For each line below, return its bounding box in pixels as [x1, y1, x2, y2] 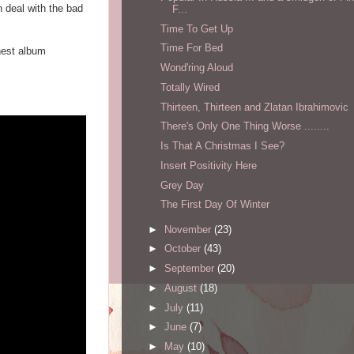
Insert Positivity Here [160, 159, 258, 171]
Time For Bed [160, 42, 224, 55]
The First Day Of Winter [160, 198, 270, 211]
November [164, 223, 214, 235]
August [164, 281, 200, 294]
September [164, 262, 217, 275]
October [164, 243, 204, 255]
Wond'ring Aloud [160, 62, 234, 74]
